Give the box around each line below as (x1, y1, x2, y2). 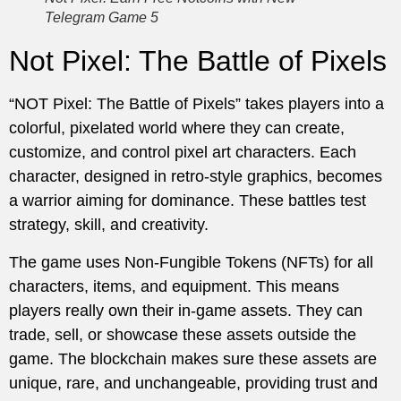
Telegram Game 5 (45, 10, 158, 26)
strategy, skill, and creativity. (9, 216, 209, 235)
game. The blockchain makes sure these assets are (9, 349, 377, 368)
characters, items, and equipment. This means (9, 277, 339, 295)
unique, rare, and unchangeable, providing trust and (9, 373, 378, 392)
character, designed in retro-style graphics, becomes (9, 167, 382, 186)
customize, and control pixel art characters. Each (9, 143, 356, 162)
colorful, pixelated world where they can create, (9, 119, 345, 138)
